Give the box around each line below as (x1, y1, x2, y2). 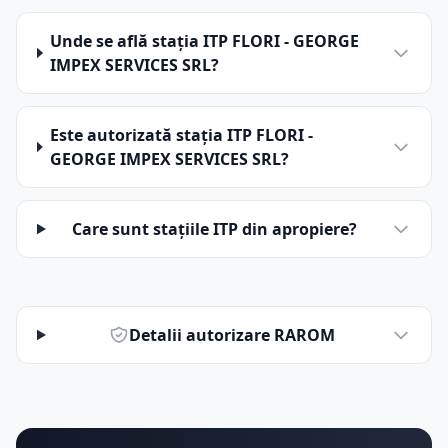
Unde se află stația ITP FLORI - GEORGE (50, 30, 360, 52)
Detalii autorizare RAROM (129, 324, 336, 346)
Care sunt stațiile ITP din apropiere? (71, 218, 357, 240)
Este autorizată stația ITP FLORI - (50, 124, 314, 146)
